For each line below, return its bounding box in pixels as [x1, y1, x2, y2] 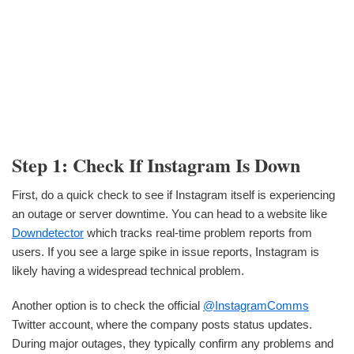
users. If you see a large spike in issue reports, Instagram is [12, 245, 319, 259]
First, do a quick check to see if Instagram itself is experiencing [12, 188, 335, 202]
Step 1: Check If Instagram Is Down [12, 150, 300, 179]
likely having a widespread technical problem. [12, 264, 244, 278]
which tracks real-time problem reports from [84, 226, 312, 240]
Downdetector [12, 226, 84, 240]
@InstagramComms [203, 299, 309, 313]
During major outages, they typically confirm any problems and [12, 337, 333, 351]
